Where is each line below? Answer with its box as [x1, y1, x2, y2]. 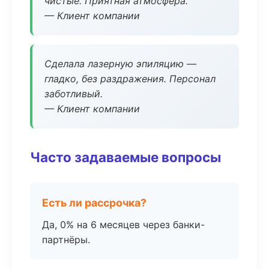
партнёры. [42, 234, 90, 246]
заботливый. [44, 88, 103, 100]
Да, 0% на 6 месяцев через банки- [42, 219, 205, 231]
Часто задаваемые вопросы [30, 149, 221, 165]
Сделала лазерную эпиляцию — [44, 58, 196, 70]
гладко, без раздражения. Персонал [44, 73, 216, 85]
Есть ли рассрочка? [42, 196, 147, 209]
